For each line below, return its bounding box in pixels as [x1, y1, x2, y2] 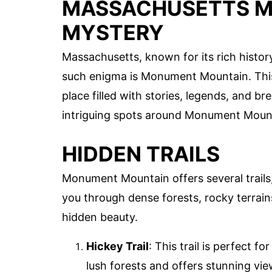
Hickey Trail [86, 240, 149, 253]
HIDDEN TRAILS [62, 141, 220, 167]
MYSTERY [62, 20, 164, 46]
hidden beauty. [62, 211, 138, 224]
